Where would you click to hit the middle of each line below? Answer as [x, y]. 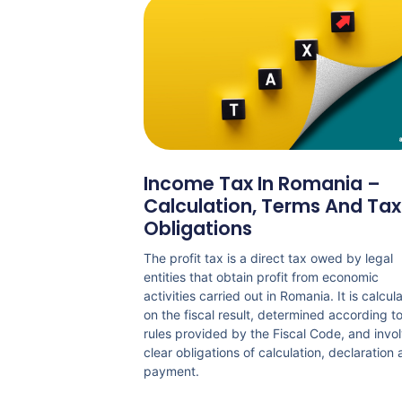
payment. [171, 371]
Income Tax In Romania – [262, 184]
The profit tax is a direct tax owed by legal [268, 258]
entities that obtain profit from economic [261, 277]
